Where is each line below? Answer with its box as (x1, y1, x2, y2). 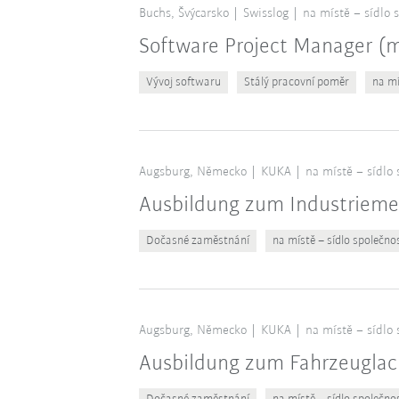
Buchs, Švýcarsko (138, 6, 229, 20)
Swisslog (242, 6, 289, 20)
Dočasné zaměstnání (145, 233, 249, 248)
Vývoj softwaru (145, 75, 221, 89)
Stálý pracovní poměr (243, 75, 349, 89)
